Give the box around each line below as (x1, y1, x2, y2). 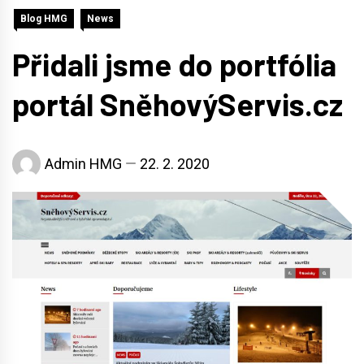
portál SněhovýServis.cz (12, 84, 343, 123)
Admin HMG (45, 155, 122, 173)
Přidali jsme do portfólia (12, 45, 336, 83)
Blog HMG (20, 12, 67, 24)
